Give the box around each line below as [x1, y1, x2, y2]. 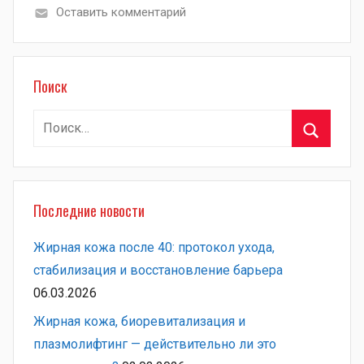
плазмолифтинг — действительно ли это [33, 336, 276, 352]
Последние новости [33, 200, 145, 222]
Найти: [32, 112, 71, 128]
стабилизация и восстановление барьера [33, 262, 283, 279]
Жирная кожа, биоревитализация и [33, 313, 245, 329]
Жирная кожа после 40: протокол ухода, [33, 240, 275, 256]
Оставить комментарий [55, 5, 186, 20]
